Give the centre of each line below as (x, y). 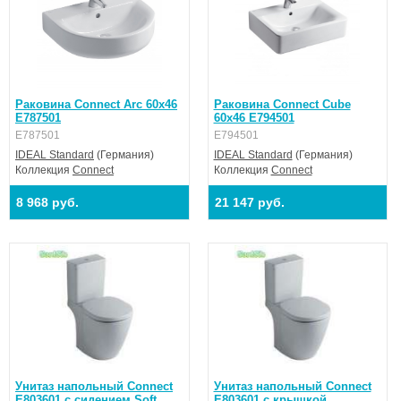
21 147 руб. (249, 202)
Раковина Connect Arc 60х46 (96, 104)
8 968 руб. (47, 202)
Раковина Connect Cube (282, 104)
